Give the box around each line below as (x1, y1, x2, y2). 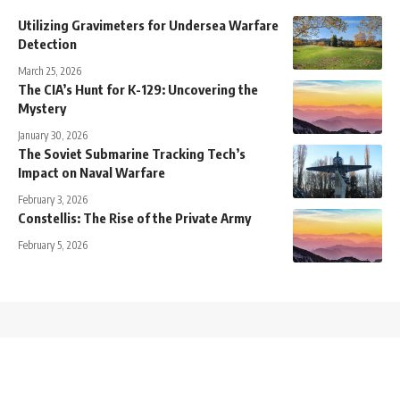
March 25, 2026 (18, 64, 81, 79)
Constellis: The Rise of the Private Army (18, 210, 251, 227)
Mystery (18, 100, 66, 117)
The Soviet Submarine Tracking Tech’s (18, 146, 246, 162)
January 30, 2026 (18, 129, 87, 143)
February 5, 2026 (18, 238, 87, 253)
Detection (18, 36, 77, 53)
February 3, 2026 (18, 193, 87, 207)
